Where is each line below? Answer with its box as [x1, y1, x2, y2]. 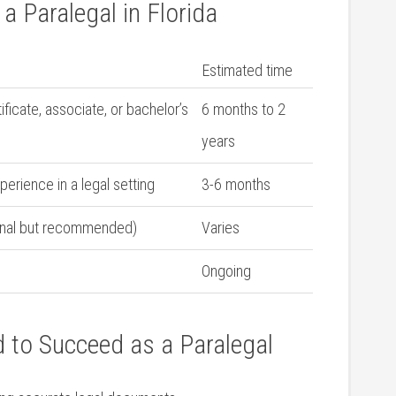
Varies [202, 218, 240, 237]
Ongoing [202, 262, 251, 280]
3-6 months [202, 175, 270, 194]
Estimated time [202, 61, 293, 80]
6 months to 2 [202, 100, 286, 118]
